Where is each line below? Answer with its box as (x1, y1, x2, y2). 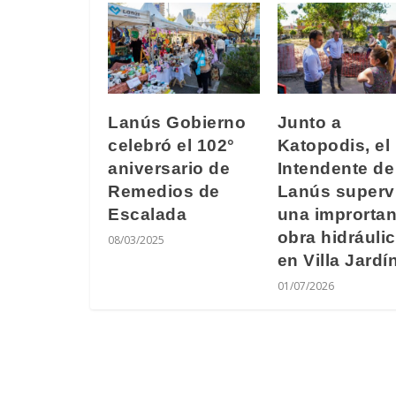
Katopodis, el (277, 136, 390, 156)
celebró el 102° (108, 136, 235, 156)
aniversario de (108, 159, 230, 179)
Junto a (277, 113, 341, 133)
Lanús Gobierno (108, 113, 246, 133)
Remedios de (108, 182, 220, 202)
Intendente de (277, 159, 394, 179)
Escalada (108, 205, 187, 225)
